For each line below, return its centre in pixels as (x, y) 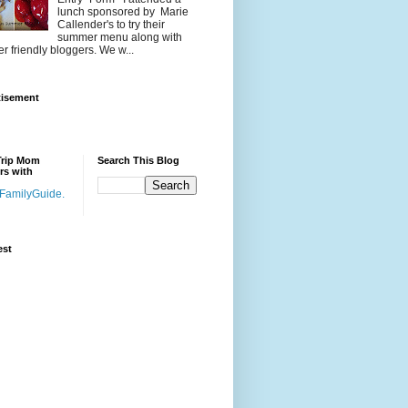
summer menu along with (119, 38)
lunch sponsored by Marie (122, 12)
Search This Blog (138, 160)
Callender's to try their (111, 25)
